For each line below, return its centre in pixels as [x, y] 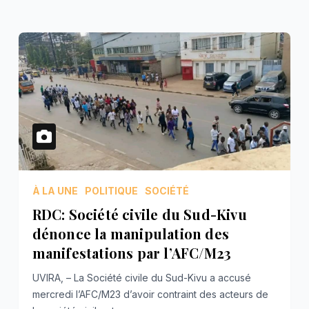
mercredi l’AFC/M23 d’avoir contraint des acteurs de [150, 294]
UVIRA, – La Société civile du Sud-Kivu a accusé [141, 277]
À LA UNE [55, 190]
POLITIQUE [111, 190]
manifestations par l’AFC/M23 [132, 252]
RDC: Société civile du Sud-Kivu [139, 214]
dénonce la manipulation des [131, 233]
